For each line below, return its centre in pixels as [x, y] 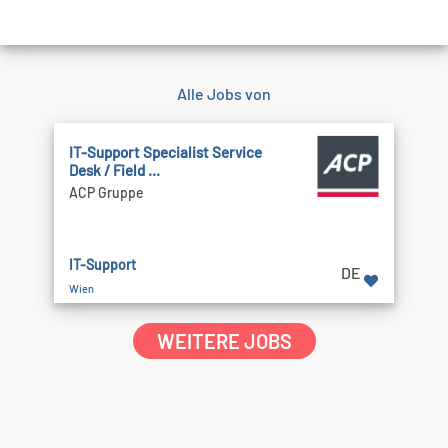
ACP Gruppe [106, 192]
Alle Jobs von [224, 93]
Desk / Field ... [114, 170]
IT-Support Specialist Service [165, 152]
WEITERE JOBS [224, 341]
